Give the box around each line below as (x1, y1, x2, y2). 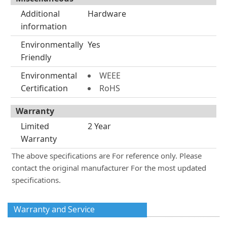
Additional (21, 8, 60, 19)
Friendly (21, 52, 51, 63)
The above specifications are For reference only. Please (12, 150, 202, 161)
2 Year (87, 121, 111, 132)
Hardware (87, 8, 126, 19)
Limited (21, 121, 49, 132)
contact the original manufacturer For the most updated (12, 163, 206, 173)
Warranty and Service (14, 204, 95, 215)
